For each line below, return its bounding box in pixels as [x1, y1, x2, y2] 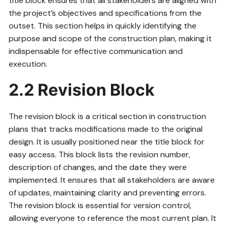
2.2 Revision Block [9, 80, 155, 100]
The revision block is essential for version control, [9, 200, 192, 211]
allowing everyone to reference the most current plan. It [9, 213, 217, 224]
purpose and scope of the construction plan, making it [9, 33, 212, 44]
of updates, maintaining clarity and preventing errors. [9, 187, 207, 198]
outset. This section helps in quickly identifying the [9, 20, 197, 32]
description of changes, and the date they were [9, 162, 187, 173]
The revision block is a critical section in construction [9, 111, 207, 122]
